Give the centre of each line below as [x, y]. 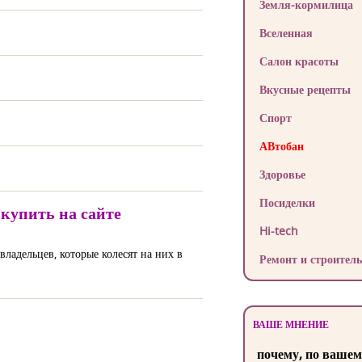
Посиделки [287, 202]
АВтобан [281, 146]
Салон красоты [299, 61]
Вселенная [286, 33]
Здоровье [282, 174]
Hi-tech [278, 231]
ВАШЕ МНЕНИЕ [290, 324]
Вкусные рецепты [305, 89]
